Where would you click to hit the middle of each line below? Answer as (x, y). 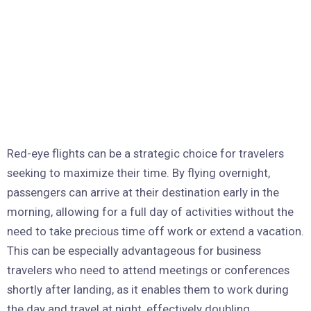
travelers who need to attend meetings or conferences (148, 270)
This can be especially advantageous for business (134, 251)
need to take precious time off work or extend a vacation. (155, 232)
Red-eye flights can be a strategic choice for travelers (145, 154)
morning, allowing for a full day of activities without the (150, 212)
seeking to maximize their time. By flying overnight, (138, 173)
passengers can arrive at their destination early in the (143, 193)
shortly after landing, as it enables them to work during (148, 290)
